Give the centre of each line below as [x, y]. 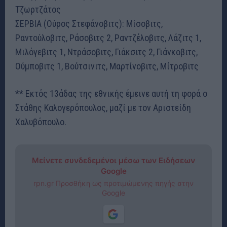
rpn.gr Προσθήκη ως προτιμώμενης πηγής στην [113, 183]
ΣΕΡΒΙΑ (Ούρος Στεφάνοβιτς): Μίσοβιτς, [89, 24]
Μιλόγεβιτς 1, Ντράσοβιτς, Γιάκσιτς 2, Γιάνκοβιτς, [106, 52]
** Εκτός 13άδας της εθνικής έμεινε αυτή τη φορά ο [111, 94]
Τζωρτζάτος [38, 10]
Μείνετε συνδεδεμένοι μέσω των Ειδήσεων [113, 161]
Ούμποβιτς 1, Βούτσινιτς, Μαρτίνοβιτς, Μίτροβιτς [107, 66]
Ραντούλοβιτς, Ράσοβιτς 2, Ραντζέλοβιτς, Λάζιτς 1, [108, 38]
